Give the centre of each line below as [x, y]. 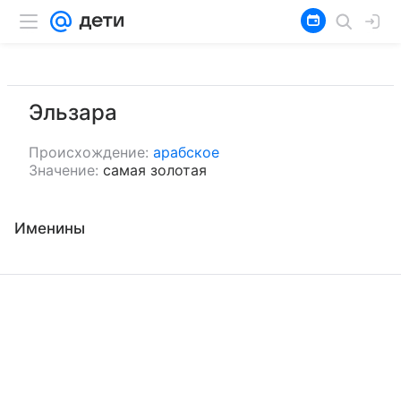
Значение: [64, 170]
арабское [186, 152]
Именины [50, 228]
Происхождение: [89, 152]
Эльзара [73, 112]
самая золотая [155, 170]
